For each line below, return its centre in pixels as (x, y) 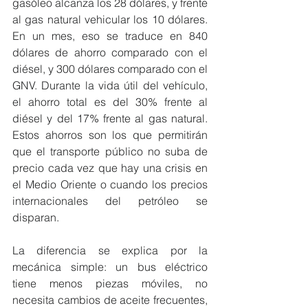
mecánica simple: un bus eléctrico (110, 267)
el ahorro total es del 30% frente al (110, 102)
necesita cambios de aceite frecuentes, (110, 300)
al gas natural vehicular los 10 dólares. (110, 19)
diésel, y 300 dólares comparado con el (110, 69)
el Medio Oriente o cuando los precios (110, 184)
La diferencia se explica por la (110, 250)
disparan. (36, 217)
